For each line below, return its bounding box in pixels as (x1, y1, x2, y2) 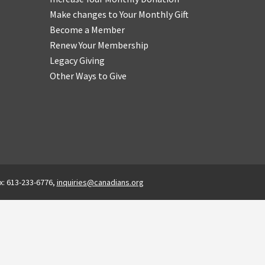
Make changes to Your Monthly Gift (49, 8, 189, 20)
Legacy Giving (49, 54, 105, 66)
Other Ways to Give (49, 70, 127, 82)
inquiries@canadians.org (56, 177, 144, 188)
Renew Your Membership (49, 39, 148, 51)
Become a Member (49, 24, 125, 35)
